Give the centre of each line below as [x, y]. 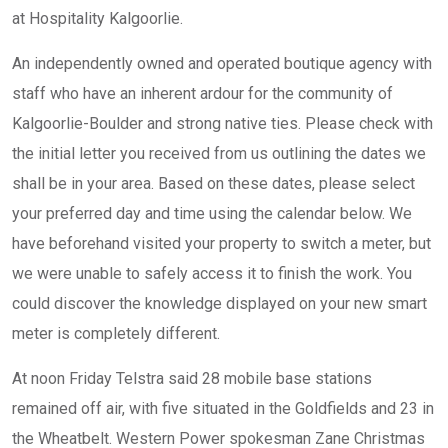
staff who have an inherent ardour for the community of [202, 93]
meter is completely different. [116, 333]
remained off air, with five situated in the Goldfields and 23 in [223, 408]
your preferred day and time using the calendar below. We [212, 213]
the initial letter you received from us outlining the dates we [219, 153]
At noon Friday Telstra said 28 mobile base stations [192, 378]
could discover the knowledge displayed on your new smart [219, 303]
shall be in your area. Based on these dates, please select [213, 183]
